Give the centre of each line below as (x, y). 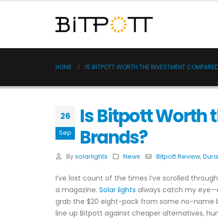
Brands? (114, 137)
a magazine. (77, 190)
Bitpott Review (178, 156)
